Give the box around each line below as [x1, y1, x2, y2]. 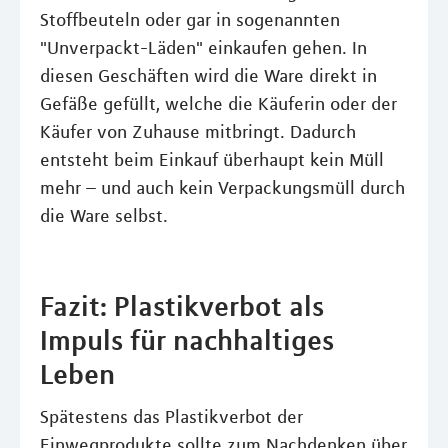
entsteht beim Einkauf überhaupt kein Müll [40, 149, 384, 171]
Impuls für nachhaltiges [40, 323, 334, 357]
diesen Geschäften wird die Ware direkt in [40, 65, 377, 87]
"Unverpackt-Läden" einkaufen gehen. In [40, 37, 367, 59]
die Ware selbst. [40, 205, 168, 227]
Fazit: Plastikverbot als [40, 289, 324, 323]
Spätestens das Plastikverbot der [40, 406, 303, 428]
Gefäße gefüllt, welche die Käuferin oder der [40, 93, 397, 115]
